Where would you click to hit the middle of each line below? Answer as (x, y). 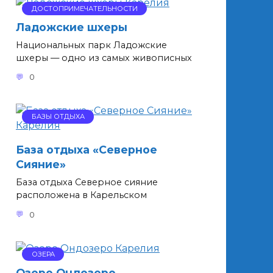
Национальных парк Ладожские (91, 45)
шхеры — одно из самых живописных (104, 58)
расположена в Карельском (81, 195)
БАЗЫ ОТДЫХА (58, 117)
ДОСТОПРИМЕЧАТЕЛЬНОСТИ (84, 9)
